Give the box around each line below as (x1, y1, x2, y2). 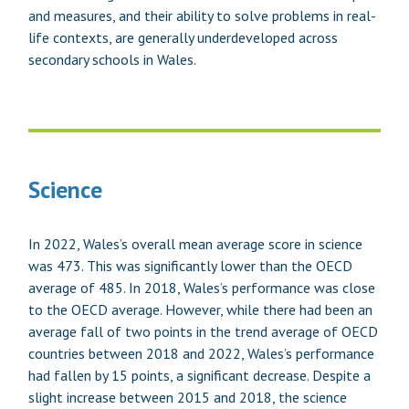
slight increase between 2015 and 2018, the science (27, 387, 347, 406)
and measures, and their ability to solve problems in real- (27, 5, 376, 25)
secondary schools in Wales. (27, 49, 196, 68)
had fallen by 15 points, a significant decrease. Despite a (27, 365, 371, 384)
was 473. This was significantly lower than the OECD (27, 256, 352, 275)
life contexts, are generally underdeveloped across (27, 27, 338, 47)
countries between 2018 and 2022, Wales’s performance (27, 343, 374, 362)
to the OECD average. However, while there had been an (27, 299, 372, 319)
